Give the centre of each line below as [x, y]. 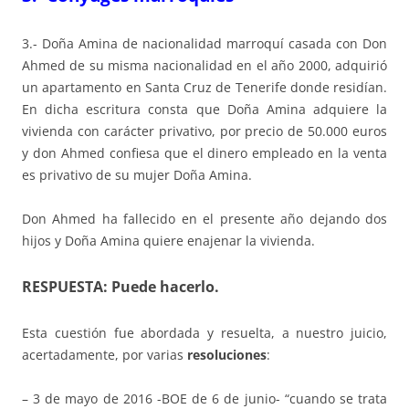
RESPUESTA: [67, 287]
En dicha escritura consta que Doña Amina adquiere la [204, 110]
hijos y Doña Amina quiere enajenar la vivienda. [168, 241]
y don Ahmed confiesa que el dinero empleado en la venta [204, 153]
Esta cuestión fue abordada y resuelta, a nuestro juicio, [204, 333]
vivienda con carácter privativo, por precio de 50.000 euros [204, 131]
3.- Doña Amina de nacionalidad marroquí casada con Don [204, 44]
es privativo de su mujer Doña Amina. [137, 175]
